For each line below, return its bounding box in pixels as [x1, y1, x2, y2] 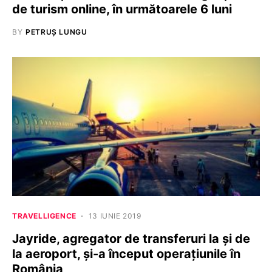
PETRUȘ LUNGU [25, 27, 87, 36]
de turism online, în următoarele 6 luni [12, 1, 232, 16]
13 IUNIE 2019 [88, 211, 141, 221]
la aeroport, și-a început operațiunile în [12, 246, 240, 262]
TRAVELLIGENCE [12, 211, 76, 221]
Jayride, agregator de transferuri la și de [12, 231, 250, 246]
